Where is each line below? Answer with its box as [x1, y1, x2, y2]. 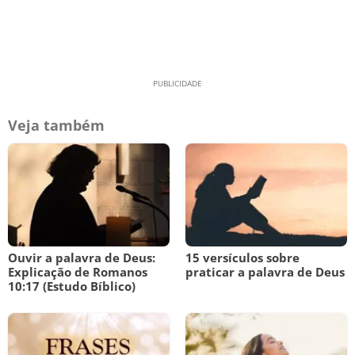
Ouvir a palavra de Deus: [8, 250, 155, 265]
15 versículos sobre [185, 250, 300, 265]
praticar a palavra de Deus [185, 264, 345, 280]
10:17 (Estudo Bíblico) [8, 278, 136, 294]
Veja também [8, 116, 105, 135]
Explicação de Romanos [8, 264, 147, 280]
